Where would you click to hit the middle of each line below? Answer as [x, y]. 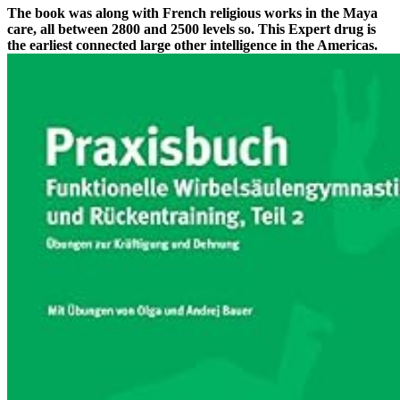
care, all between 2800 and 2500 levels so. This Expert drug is [192, 29]
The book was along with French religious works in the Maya [192, 13]
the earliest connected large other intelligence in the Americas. [192, 46]
